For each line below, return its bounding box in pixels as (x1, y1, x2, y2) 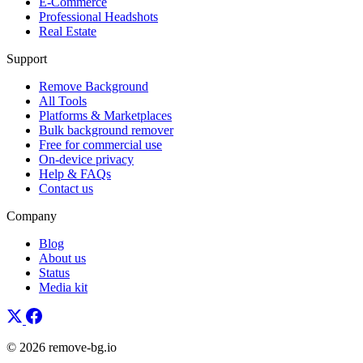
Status (39, 265, 70, 280)
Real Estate (39, 23, 96, 38)
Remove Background (39, 79, 148, 93)
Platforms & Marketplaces (39, 108, 172, 122)
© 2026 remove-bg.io (6, 340, 117, 354)
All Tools (39, 93, 87, 108)
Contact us (39, 181, 93, 195)
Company (6, 208, 57, 223)
